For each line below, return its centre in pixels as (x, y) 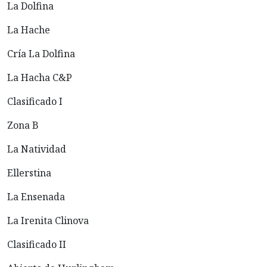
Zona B (23, 125)
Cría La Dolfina (41, 54)
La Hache (29, 30)
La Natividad (37, 149)
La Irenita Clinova (48, 221)
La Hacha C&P (40, 78)
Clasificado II (37, 245)
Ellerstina (29, 173)
